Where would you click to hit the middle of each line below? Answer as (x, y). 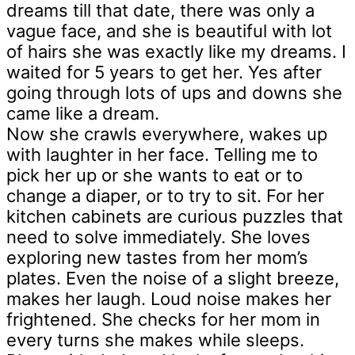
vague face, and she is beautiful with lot (169, 31)
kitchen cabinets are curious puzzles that (175, 217)
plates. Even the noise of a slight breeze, (173, 279)
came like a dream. (83, 114)
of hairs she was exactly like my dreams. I (176, 52)
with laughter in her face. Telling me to (162, 155)
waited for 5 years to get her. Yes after (164, 73)
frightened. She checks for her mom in (163, 320)
